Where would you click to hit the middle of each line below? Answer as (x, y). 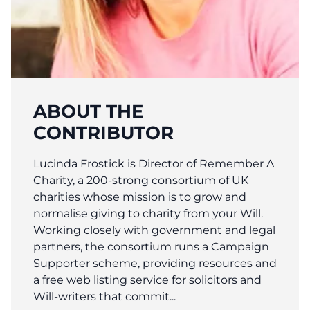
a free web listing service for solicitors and (147, 280)
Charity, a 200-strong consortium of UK (141, 180)
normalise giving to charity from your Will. (148, 213)
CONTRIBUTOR (103, 133)
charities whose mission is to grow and (140, 197)
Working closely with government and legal (154, 230)
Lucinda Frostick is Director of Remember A (154, 164)
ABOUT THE (88, 111)
